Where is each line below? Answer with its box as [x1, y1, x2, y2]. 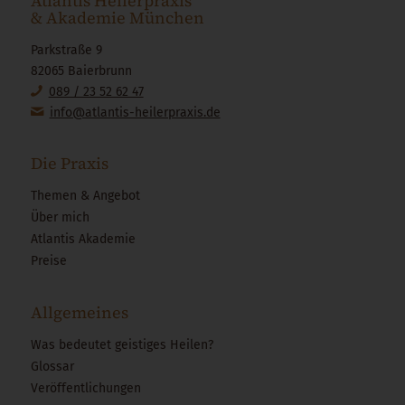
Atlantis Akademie [30, 231, 136, 247]
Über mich [30, 210, 89, 225]
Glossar [30, 359, 74, 374]
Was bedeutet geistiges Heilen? [30, 337, 213, 353]
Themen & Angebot [30, 188, 140, 203]
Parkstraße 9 [30, 42, 102, 58]
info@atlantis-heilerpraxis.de [49, 105, 221, 120]
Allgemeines [30, 301, 128, 324]
